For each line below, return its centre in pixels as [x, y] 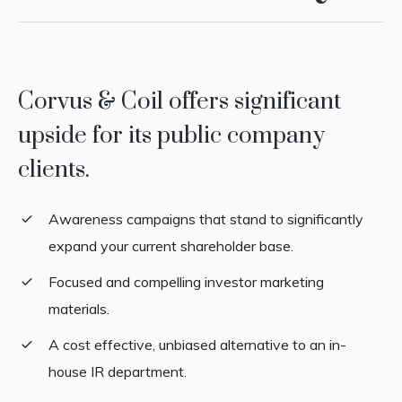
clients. [53, 170]
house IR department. [117, 372]
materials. [79, 309]
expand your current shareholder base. [170, 246]
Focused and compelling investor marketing [186, 282]
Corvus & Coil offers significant [179, 102]
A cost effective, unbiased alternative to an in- [197, 345]
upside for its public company [171, 136]
